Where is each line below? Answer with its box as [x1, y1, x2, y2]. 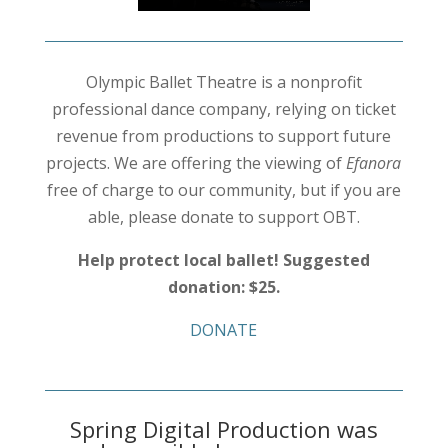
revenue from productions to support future [56, 124, 392, 147]
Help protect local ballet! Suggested [77, 248, 370, 271]
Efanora [346, 151, 402, 174]
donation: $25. [167, 275, 280, 298]
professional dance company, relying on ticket [51, 97, 396, 120]
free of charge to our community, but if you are [46, 178, 401, 201]
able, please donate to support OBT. [87, 205, 360, 228]
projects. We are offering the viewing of [46, 151, 347, 174]
